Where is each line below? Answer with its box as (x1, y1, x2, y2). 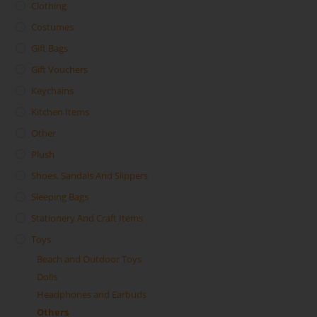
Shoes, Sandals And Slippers (31, 169, 149, 183)
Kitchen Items (31, 105, 90, 119)
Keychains (31, 84, 74, 98)
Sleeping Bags (31, 190, 89, 204)
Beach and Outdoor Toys (37, 253, 142, 266)
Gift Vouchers (31, 63, 88, 76)
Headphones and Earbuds (37, 288, 147, 301)
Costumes (31, 21, 74, 34)
